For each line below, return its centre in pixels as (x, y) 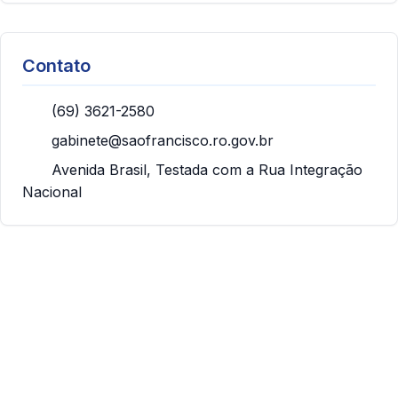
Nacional (52, 191)
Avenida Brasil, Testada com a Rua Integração (205, 169)
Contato (56, 65)
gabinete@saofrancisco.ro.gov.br (163, 140)
